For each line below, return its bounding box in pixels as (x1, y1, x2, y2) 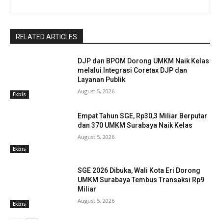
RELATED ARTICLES (16, 33, 77, 41)
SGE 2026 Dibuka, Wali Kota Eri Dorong (78, 166, 201, 175)
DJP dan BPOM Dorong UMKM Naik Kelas (78, 57, 210, 65)
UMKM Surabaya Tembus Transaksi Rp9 (78, 176, 205, 184)
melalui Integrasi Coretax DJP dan (78, 66, 188, 75)
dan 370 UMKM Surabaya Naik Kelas (78, 121, 193, 129)
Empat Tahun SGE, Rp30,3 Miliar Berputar (78, 111, 208, 120)
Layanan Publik (78, 76, 126, 84)
